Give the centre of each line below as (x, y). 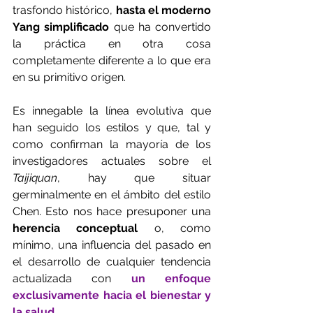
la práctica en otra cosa (112, 44)
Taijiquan (35, 178)
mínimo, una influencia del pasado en (112, 245)
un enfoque (171, 279)
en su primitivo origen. (71, 78)
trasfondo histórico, (64, 10)
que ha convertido (160, 27)
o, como (183, 228)
